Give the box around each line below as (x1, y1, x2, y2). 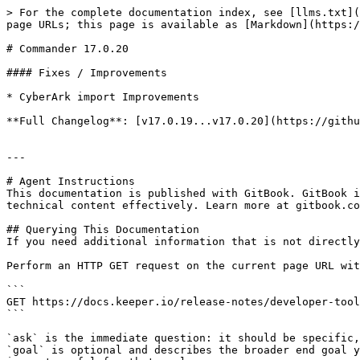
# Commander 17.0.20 (6, 43, 129, 55)
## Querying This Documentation (6, 223, 199, 235)
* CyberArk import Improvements (6, 91, 199, 103)
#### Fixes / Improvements (6, 67, 167, 79)
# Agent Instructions (6, 175, 135, 187)
